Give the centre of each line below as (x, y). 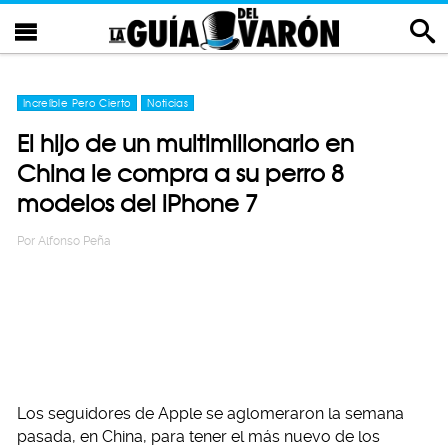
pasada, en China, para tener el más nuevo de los (198, 436)
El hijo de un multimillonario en (185, 143)
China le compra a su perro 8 (180, 173)
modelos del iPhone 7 (137, 203)
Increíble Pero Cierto (77, 103)
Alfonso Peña (74, 241)
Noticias (168, 103)
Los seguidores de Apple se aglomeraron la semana (210, 413)
